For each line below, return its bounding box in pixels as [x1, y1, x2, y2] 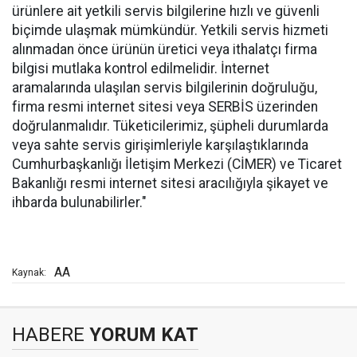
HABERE [12, 324, 84, 347]
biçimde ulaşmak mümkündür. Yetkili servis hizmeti [12, 22, 328, 39]
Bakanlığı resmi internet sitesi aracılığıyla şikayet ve [12, 175, 328, 192]
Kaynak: [12, 267, 46, 279]
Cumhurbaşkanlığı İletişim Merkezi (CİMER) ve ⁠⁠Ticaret [12, 156, 342, 173]
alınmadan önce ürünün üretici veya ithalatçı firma [12, 41, 317, 58]
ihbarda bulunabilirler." [12, 194, 147, 211]
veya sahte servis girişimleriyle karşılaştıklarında [12, 137, 308, 154]
